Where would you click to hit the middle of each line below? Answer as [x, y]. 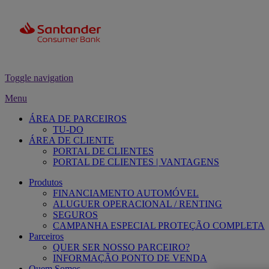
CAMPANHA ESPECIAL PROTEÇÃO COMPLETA [159, 225]
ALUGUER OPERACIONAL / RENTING [138, 204]
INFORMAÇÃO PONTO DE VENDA [130, 258]
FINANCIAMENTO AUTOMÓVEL [126, 193]
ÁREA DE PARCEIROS [78, 118]
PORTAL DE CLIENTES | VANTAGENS [136, 162]
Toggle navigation [39, 77]
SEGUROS [75, 214]
